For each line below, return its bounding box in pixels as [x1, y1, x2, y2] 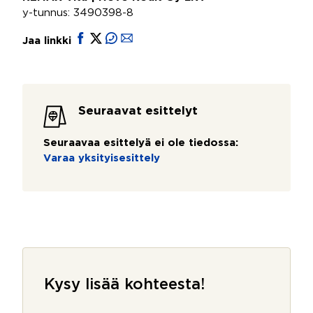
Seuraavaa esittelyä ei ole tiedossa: [43, 138, 238, 147]
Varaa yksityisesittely [43, 154, 160, 163]
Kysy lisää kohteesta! [44, 278, 205, 292]
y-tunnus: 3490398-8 [22, 8, 133, 17]
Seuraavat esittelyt [78, 106, 198, 117]
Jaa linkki [22, 36, 75, 45]
